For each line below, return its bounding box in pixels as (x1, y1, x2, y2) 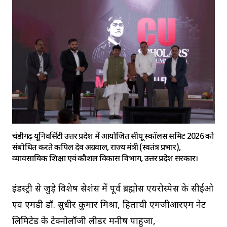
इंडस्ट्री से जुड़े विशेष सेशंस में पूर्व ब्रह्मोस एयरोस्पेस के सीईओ (12, 183, 213, 196)
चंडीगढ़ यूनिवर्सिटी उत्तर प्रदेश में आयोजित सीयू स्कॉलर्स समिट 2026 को (12, 132, 214, 143)
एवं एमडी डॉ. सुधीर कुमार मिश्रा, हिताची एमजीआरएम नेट (12, 200, 206, 212)
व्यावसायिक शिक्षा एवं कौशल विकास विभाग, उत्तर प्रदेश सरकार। (12, 154, 198, 165)
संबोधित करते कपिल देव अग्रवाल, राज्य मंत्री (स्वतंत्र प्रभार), (12, 143, 181, 154)
